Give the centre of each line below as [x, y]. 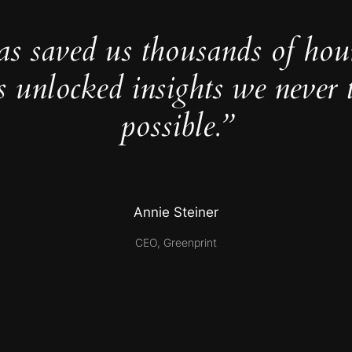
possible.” [176, 126]
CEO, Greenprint [176, 242]
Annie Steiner [176, 213]
